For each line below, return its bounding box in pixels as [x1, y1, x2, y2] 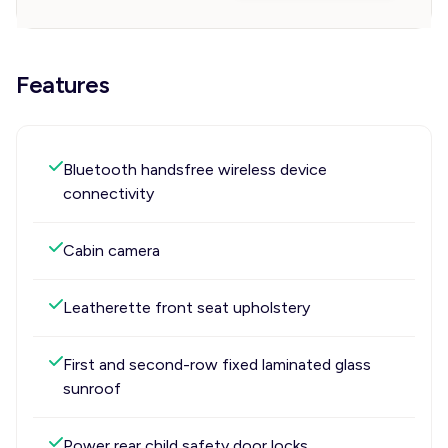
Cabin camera [63, 241, 160, 260]
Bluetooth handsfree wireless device [63, 160, 327, 179]
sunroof [63, 379, 121, 398]
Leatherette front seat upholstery [63, 298, 310, 317]
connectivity [63, 184, 154, 203]
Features [16, 70, 110, 99]
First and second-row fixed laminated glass [63, 355, 371, 374]
